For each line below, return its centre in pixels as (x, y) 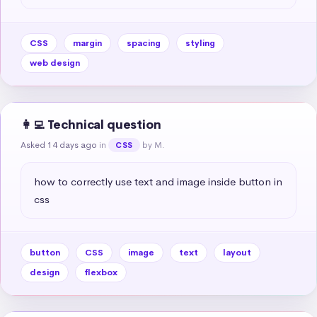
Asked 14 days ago (59, 145)
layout (237, 252)
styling (200, 43)
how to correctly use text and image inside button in (158, 181)
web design (55, 63)
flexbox (101, 272)
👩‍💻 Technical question (91, 125)
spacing (144, 43)
